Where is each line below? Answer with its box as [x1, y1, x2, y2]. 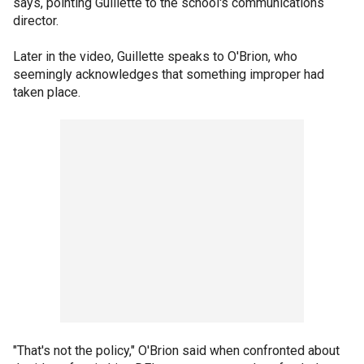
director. [13, 12, 62, 28]
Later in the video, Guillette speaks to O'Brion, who [13, 48, 297, 64]
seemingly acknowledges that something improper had [13, 66, 324, 82]
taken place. [13, 84, 80, 100]
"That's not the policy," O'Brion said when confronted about [13, 342, 340, 358]
